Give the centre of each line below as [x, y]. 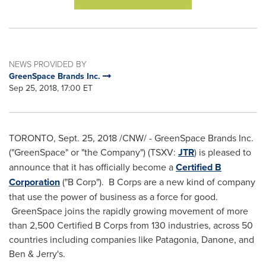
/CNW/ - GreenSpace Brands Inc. [185, 138]
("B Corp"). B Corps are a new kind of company [158, 182]
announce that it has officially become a [92, 167]
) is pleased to [223, 152]
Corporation [34, 182]
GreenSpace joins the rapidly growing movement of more [129, 211]
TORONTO [31, 138]
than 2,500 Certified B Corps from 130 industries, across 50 [131, 225]
